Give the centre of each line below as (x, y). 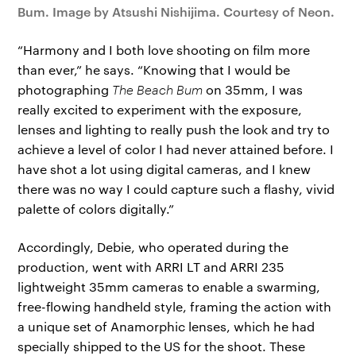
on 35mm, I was (253, 90)
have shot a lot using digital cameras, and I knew (164, 169)
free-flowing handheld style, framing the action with (175, 306)
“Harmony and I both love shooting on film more (164, 50)
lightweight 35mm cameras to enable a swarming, (169, 286)
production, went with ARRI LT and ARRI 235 (151, 266)
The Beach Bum (158, 90)
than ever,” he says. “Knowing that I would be (154, 70)
